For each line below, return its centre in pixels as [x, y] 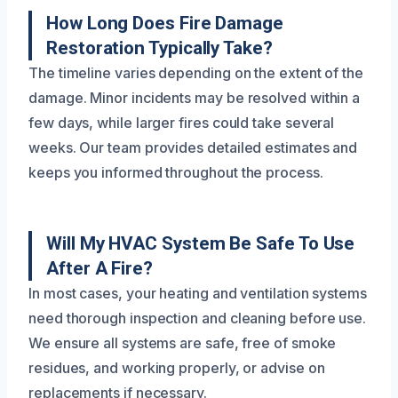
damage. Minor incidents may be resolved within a [195, 97]
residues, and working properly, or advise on [177, 367]
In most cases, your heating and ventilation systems [198, 293]
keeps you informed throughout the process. [176, 172]
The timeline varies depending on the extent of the [196, 72]
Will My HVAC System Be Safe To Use [201, 243]
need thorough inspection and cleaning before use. [198, 318]
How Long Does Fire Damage [165, 23]
